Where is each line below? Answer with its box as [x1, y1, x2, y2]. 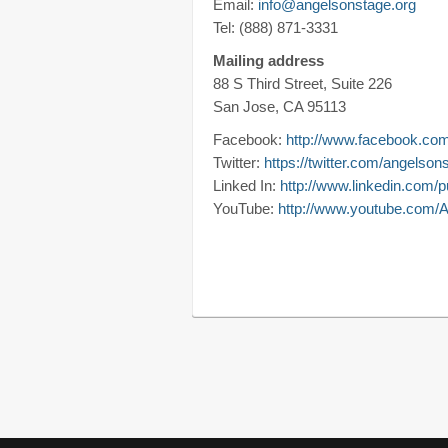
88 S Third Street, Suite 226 [213, 75, 392, 93]
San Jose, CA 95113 [213, 98, 346, 116]
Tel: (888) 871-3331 [213, 19, 338, 37]
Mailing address [213, 52, 324, 70]
